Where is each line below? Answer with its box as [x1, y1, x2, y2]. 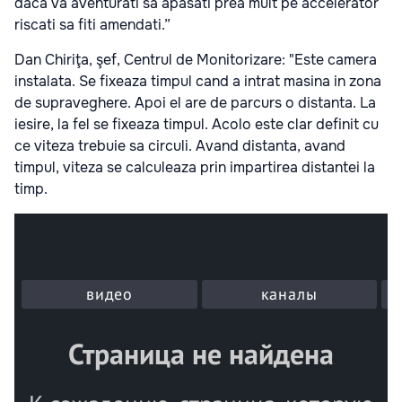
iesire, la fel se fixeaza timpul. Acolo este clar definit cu [14, 115, 379, 135]
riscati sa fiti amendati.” [14, 15, 170, 35]
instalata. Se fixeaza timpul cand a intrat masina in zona [14, 72, 381, 92]
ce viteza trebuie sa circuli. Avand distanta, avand [14, 136, 345, 156]
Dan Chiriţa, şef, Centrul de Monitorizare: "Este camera [14, 50, 377, 70]
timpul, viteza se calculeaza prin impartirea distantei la [14, 158, 375, 178]
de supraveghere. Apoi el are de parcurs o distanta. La [14, 93, 376, 113]
